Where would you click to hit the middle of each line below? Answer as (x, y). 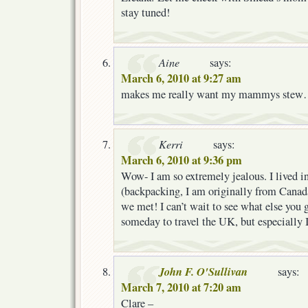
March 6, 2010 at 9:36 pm (181, 160)
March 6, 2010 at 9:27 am (181, 78)
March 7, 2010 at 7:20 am (181, 287)
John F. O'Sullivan (203, 271)
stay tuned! (145, 12)
